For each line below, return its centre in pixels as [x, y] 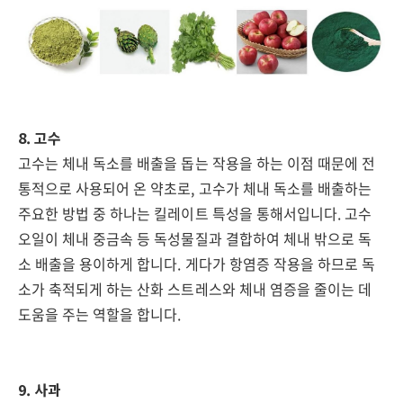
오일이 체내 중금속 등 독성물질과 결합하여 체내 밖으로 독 [195, 238]
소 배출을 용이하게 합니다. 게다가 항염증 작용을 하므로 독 [197, 264]
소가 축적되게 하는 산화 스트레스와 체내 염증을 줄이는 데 [195, 289]
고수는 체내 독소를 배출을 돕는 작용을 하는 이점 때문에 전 [197, 163]
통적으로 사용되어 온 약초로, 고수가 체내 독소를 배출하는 [195, 188]
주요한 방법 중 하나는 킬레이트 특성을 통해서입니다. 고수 [195, 213]
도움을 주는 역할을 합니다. [100, 314]
